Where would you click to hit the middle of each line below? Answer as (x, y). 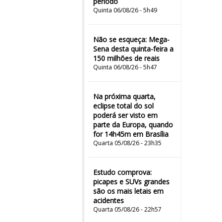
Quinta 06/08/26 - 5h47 (125, 67)
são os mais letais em (128, 191)
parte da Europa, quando (133, 125)
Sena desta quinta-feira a (133, 49)
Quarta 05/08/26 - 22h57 (127, 209)
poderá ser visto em (125, 115)
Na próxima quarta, (124, 96)
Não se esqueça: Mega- (131, 39)
